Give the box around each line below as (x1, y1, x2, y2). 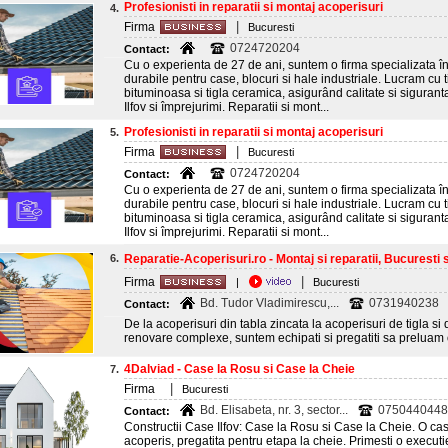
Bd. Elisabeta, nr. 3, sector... (200, 403, 348, 417)
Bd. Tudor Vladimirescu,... (200, 296, 339, 310)
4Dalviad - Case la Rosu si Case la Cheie (124, 362, 355, 376)
